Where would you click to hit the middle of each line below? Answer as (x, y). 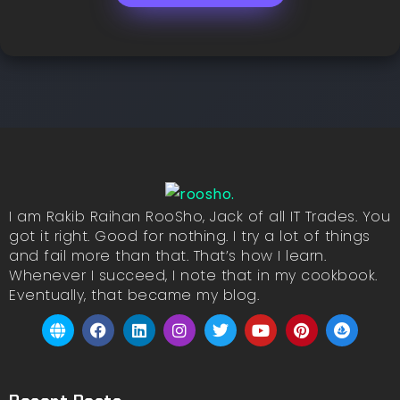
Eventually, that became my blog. (134, 295)
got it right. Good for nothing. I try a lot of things (190, 236)
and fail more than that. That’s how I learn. (167, 255)
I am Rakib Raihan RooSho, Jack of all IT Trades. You (200, 216)
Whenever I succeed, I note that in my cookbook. (193, 275)
